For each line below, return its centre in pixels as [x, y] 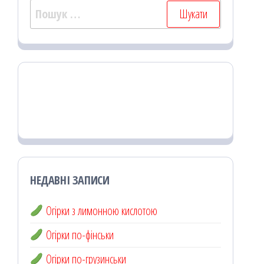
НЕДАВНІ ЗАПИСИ [70, 180]
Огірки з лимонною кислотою [100, 211]
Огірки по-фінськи [78, 235]
